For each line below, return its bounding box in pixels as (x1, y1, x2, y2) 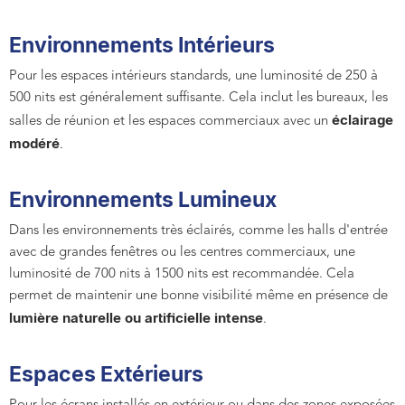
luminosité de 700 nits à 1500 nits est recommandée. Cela (9, 268, 354, 282)
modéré (9, 135, 60, 153)
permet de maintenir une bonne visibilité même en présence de (9, 289, 388, 304)
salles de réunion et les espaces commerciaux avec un (9, 115, 332, 129)
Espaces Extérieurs (9, 362, 203, 387)
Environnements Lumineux (9, 187, 277, 212)
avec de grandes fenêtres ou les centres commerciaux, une (9, 246, 355, 260)
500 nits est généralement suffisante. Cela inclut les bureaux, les (9, 91, 388, 106)
